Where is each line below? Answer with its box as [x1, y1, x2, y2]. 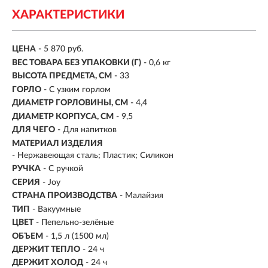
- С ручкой [43, 165, 83, 173]
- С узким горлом [44, 85, 111, 94]
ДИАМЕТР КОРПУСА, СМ [12, 112, 114, 121]
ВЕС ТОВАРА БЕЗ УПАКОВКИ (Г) [12, 58, 141, 67]
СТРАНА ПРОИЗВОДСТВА [12, 191, 117, 200]
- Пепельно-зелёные [36, 218, 114, 227]
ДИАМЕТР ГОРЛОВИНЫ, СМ [12, 99, 128, 108]
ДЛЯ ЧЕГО [12, 126, 55, 135]
